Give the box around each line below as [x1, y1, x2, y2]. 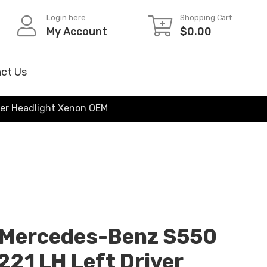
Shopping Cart [179, 13, 232, 22]
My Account [46, 25, 107, 38]
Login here [46, 13, 86, 22]
